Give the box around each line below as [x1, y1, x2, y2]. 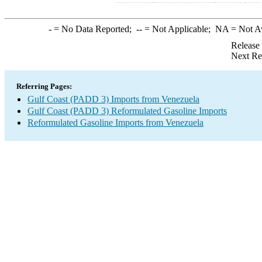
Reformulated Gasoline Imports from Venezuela [27, 118, 204, 127]
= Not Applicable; [142, 24, 215, 34]
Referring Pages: [16, 82, 72, 91]
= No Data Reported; [51, 24, 136, 34]
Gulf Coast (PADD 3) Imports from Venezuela [27, 94, 199, 104]
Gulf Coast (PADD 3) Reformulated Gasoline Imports [27, 106, 227, 116]
